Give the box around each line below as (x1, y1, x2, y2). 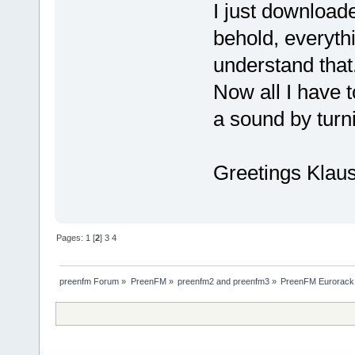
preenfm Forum (59, 276, 120, 286)
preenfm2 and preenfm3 (177, 276, 269, 286)
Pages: (56, 232, 86, 242)
